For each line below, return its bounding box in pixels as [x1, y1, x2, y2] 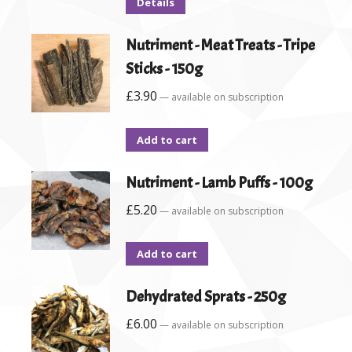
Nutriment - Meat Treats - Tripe [126, 35, 315, 55]
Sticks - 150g [126, 59, 203, 79]
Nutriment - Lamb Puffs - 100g [126, 173, 313, 192]
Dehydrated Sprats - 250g [126, 287, 286, 306]
